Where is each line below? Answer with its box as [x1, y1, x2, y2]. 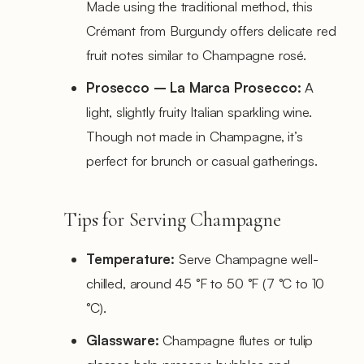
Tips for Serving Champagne [63, 207, 281, 232]
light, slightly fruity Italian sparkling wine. [86, 102, 312, 120]
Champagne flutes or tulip [158, 331, 314, 349]
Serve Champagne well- [175, 249, 318, 267]
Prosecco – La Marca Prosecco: [86, 78, 301, 96]
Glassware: [86, 331, 159, 349]
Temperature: [86, 249, 175, 267]
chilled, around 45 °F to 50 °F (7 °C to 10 [86, 274, 325, 292]
